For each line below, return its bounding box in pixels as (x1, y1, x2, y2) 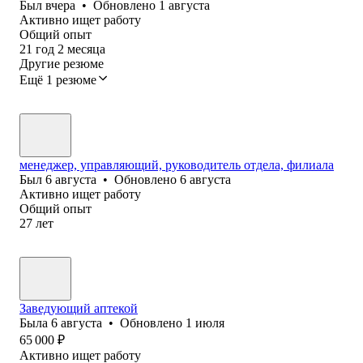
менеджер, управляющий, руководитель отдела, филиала (19, 157, 334, 172)
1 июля (186, 315, 224, 330)
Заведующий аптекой (19, 301, 138, 315)
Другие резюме (19, 56, 104, 70)
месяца (67, 41, 105, 56)
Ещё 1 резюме (19, 72, 96, 87)
